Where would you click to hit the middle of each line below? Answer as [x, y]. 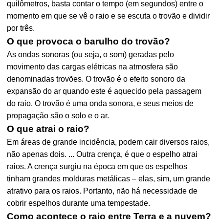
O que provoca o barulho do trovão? [89, 41]
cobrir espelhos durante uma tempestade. [79, 203]
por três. [21, 28]
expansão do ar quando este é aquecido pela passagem [104, 91]
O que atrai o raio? [48, 129]
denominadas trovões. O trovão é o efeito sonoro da [96, 79]
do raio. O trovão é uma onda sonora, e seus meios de [100, 103]
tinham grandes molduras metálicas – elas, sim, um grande [109, 179]
